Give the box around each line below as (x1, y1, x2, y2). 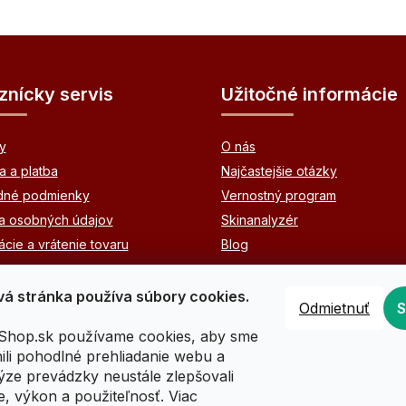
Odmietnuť (299, 299, 370, 317)
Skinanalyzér (221, 212, 298, 228)
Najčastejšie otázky (221, 163, 337, 179)
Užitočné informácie (221, 83, 398, 106)
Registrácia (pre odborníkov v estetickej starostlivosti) (41, 364, 365, 381)
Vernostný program (221, 188, 336, 204)
